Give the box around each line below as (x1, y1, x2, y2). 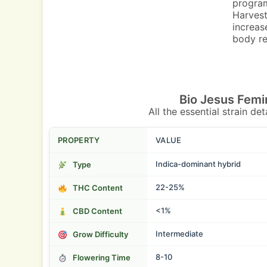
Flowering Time (72, 253, 131, 263)
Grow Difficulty (72, 229, 128, 240)
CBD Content (72, 206, 122, 216)
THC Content (72, 183, 123, 193)
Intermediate (156, 229, 203, 239)
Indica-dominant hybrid (156, 159, 241, 169)
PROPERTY (58, 135, 100, 145)
